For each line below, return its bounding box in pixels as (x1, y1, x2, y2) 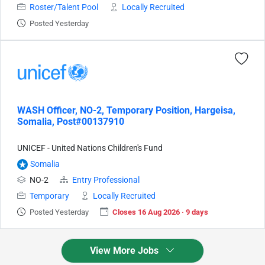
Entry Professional (72, 175, 140, 185)
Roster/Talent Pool (30, 2, 98, 12)
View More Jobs (90, 245, 161, 256)
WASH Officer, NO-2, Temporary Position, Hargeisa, (17, 105, 235, 116)
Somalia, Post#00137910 (17, 116, 124, 127)
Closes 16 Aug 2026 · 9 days (112, 208, 208, 216)
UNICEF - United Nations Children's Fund (17, 143, 163, 153)
